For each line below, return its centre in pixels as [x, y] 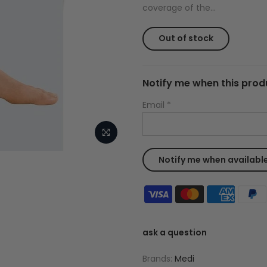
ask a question [175, 232]
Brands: [159, 259]
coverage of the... [179, 8]
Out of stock [186, 38]
